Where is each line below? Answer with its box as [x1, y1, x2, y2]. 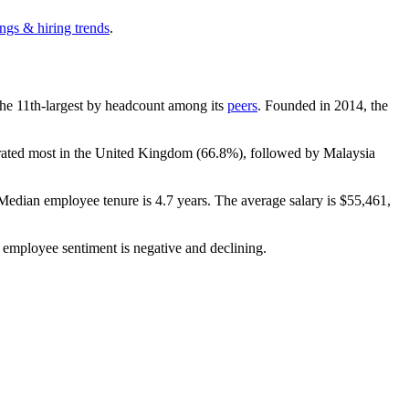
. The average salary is [207, 192, 340, 208]
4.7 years [155, 192, 207, 208]
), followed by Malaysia [238, 144, 375, 161]
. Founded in [257, 97, 334, 113]
